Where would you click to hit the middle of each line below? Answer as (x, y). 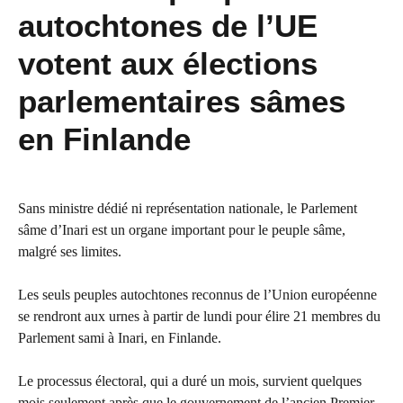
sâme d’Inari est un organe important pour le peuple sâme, (182, 230)
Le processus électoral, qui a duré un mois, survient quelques (190, 381)
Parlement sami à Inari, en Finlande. (120, 338)
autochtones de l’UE (168, 26)
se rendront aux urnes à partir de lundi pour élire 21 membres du (199, 317)
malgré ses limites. (70, 252)
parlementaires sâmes (182, 102)
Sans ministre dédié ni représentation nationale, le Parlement (188, 209)
